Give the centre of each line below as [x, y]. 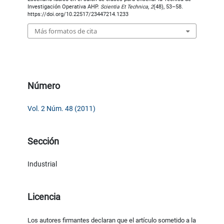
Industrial [42, 164]
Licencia [44, 196]
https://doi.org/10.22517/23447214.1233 [78, 14]
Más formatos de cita [66, 31]
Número [44, 85]
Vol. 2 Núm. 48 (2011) [62, 108]
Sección [43, 141]
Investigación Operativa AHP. [64, 7]
